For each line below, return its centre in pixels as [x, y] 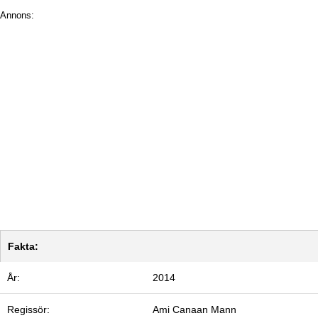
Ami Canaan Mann [194, 310]
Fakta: [23, 247]
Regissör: [28, 310]
